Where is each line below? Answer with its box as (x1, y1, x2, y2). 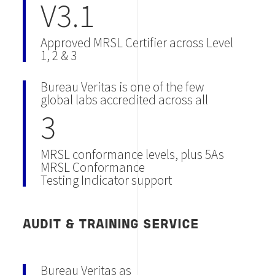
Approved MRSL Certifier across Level (41, 34, 234, 51)
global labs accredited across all (41, 91, 209, 108)
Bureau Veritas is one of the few (41, 78, 204, 95)
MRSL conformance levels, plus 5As (41, 145, 225, 163)
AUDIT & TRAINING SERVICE (23, 219, 199, 231)
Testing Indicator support (41, 171, 172, 188)
